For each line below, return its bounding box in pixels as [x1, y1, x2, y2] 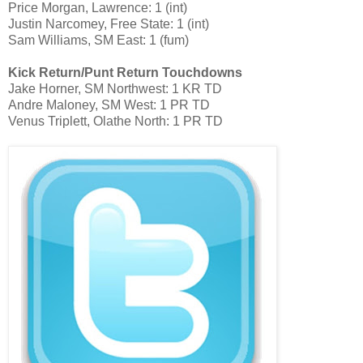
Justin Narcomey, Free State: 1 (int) [8, 17, 209, 32]
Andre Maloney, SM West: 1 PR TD [8, 98, 210, 113]
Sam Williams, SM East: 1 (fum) [8, 33, 189, 48]
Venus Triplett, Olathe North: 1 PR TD [8, 114, 223, 129]
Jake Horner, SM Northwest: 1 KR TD [8, 82, 222, 96]
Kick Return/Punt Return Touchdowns [8, 66, 242, 80]
